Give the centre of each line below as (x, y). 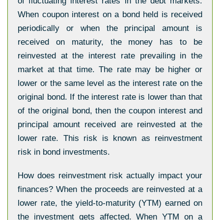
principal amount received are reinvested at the (110, 124)
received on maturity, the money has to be (110, 42)
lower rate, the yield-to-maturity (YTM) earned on (110, 203)
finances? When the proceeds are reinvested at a (110, 189)
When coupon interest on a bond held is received (110, 14)
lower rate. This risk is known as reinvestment (110, 138)
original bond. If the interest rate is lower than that (110, 97)
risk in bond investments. (64, 152)
